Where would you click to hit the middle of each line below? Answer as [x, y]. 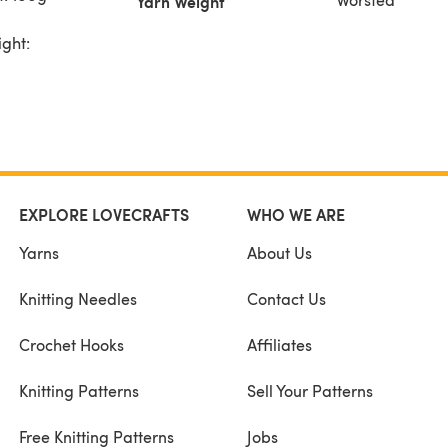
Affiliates [279, 344]
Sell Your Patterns [309, 390]
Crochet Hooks [71, 344]
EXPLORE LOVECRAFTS [104, 214]
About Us [279, 252]
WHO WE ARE [295, 214]
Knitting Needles [78, 298]
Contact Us [286, 298]
